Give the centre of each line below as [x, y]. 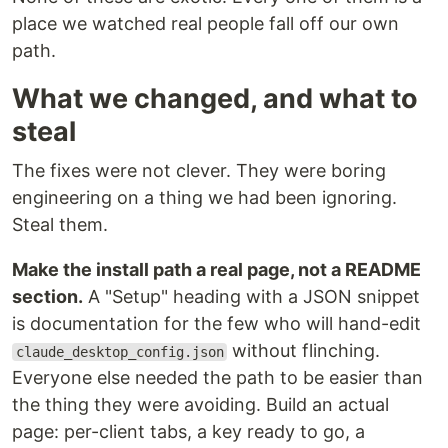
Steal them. [60, 225]
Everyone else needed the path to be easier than [217, 378]
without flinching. [304, 351]
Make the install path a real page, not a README [216, 270]
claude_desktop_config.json [119, 352]
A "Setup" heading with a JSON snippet [251, 297]
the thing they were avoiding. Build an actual [200, 405]
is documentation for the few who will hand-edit [216, 324]
